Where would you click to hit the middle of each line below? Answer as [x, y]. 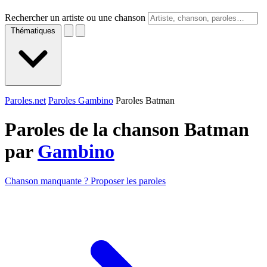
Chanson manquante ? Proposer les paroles [85, 181]
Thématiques [33, 31]
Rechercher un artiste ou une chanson [75, 18]
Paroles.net [25, 100]
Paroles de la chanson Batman [127, 130]
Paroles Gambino [81, 100]
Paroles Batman [145, 100]
